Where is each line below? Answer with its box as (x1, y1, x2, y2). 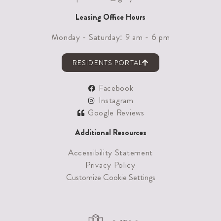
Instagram (98, 94, 134, 107)
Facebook (98, 82, 134, 94)
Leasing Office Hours (75, 11, 146, 23)
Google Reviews (87, 107, 145, 119)
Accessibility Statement (68, 147, 153, 159)
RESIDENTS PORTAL (72, 58, 142, 68)
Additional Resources (74, 127, 147, 139)
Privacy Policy (85, 159, 136, 171)
